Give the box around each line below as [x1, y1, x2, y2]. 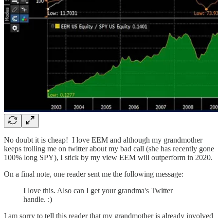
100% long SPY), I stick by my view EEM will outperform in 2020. [4, 153, 213, 162]
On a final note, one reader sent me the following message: [4, 170, 183, 179]
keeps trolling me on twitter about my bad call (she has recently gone [4, 145, 214, 153]
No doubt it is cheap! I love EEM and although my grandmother [4, 136, 202, 145]
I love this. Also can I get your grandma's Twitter [23, 186, 173, 195]
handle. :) [23, 195, 52, 204]
